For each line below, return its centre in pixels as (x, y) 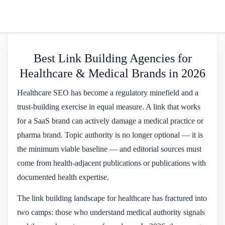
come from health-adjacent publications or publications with (111, 163)
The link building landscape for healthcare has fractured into (112, 198)
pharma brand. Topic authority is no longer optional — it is (110, 135)
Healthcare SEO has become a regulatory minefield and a (108, 92)
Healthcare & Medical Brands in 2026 (113, 73)
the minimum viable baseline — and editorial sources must (109, 149)
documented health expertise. (63, 177)
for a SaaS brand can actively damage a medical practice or (110, 121)
